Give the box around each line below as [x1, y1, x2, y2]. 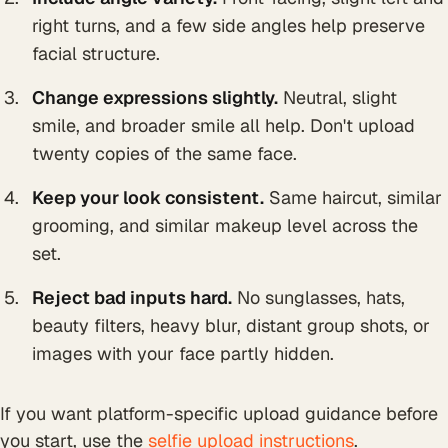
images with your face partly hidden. [32, 342, 334, 365]
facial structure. [32, 42, 160, 65]
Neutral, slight [278, 86, 397, 109]
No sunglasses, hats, [232, 286, 405, 309]
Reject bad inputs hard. [32, 286, 232, 309]
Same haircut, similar [264, 186, 442, 209]
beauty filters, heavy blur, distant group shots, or [32, 314, 430, 337]
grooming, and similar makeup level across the [32, 214, 418, 237]
